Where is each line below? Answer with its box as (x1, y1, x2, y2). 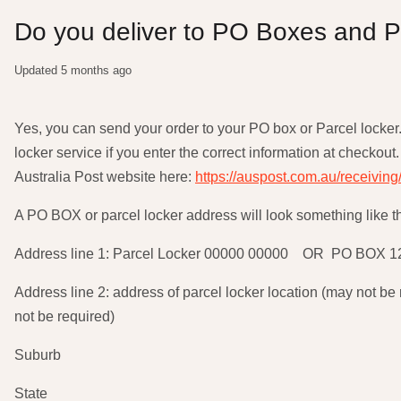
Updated (14, 64, 61, 77)
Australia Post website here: (14, 169, 195, 184)
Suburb (14, 347, 61, 363)
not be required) (14, 309, 115, 324)
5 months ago (61, 64, 132, 77)
